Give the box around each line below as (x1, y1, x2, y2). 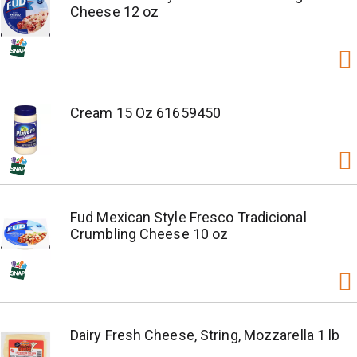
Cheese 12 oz (70, 3, 159, 20)
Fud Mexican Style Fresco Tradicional (70, 209, 307, 226)
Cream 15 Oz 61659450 (70, 104, 221, 121)
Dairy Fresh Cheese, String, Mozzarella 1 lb (70, 327, 340, 343)
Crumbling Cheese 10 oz (70, 226, 229, 242)
